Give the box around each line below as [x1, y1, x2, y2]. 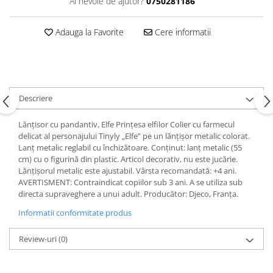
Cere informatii [152, 26, 211, 38]
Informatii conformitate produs [18, 207, 132, 218]
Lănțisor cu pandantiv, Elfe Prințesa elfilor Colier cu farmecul [18, 119, 235, 130]
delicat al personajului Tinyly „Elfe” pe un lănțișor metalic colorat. [18, 130, 250, 141]
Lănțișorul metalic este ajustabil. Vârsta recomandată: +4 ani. [18, 165, 236, 176]
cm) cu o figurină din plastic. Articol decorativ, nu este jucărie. [18, 154, 238, 165]
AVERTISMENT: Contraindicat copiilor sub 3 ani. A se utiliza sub [18, 177, 243, 188]
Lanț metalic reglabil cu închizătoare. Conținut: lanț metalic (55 [18, 142, 242, 153]
